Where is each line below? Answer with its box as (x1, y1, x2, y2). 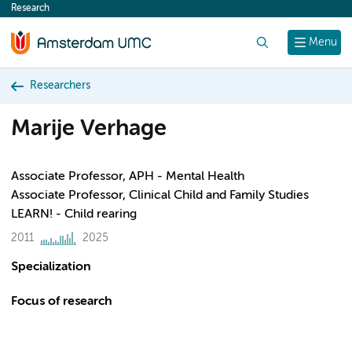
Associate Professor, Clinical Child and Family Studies (11, 189, 309, 202)
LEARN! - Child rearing (11, 208, 137, 221)
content (19, 6, 63, 19)
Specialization (11, 261, 91, 273)
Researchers (30, 80, 90, 91)
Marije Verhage (11, 118, 167, 141)
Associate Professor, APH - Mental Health (11, 170, 244, 183)
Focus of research (11, 295, 112, 308)
